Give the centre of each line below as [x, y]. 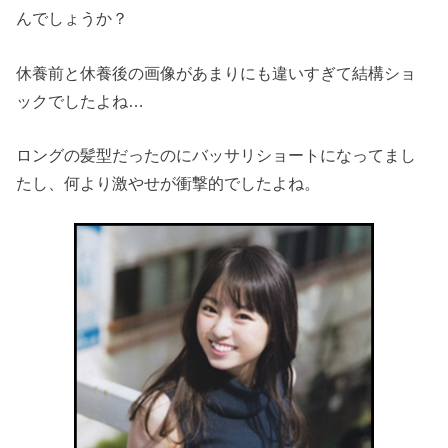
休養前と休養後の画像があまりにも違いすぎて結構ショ [216, 72]
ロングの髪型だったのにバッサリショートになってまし [216, 154]
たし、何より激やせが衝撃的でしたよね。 [168, 182]
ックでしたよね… [80, 100]
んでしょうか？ [72, 18]
